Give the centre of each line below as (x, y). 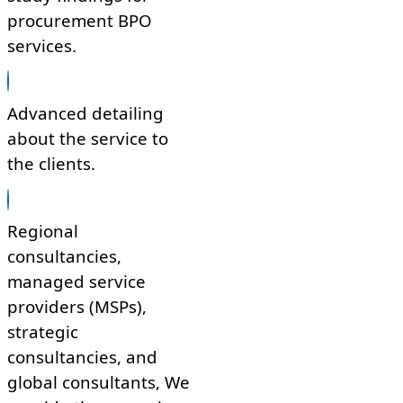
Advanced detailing (85, 113)
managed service (76, 282)
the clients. (51, 164)
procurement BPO (80, 20)
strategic (43, 332)
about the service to (88, 139)
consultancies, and (82, 357)
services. (42, 45)
